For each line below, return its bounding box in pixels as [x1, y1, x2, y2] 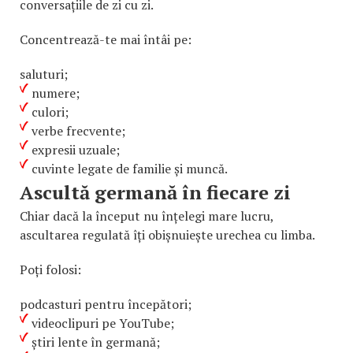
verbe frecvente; [32, 121, 125, 139]
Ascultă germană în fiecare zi [20, 179, 291, 205]
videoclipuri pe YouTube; [32, 314, 174, 332]
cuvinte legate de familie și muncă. [32, 159, 228, 177]
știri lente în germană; [32, 333, 160, 351]
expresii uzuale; [32, 140, 120, 158]
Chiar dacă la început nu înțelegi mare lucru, [20, 206, 273, 225]
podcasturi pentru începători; [20, 295, 191, 313]
